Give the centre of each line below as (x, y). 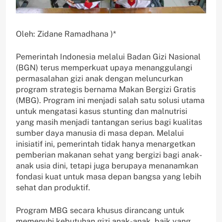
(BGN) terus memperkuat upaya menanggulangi (104, 68)
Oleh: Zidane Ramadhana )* (66, 34)
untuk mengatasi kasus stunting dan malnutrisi (102, 111)
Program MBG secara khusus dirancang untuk (100, 211)
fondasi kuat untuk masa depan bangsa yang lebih (109, 177)
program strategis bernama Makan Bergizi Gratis (106, 90)
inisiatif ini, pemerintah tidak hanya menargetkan (106, 144)
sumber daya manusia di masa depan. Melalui (100, 133)
